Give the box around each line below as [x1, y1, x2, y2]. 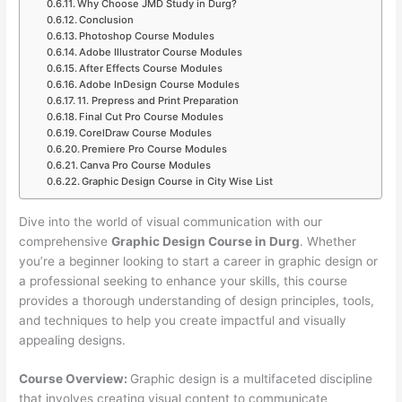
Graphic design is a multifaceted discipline [130, 371, 373, 387]
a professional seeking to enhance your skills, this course [19, 273, 348, 288]
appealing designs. [19, 332, 127, 347]
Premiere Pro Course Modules [81, 142, 227, 155]
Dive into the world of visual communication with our [19, 214, 323, 229]
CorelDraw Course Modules [78, 126, 212, 139]
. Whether [300, 233, 357, 249]
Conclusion [78, 13, 134, 26]
